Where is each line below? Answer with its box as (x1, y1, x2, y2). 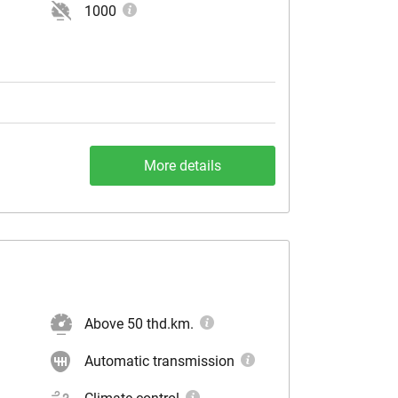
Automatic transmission (84, 353, 235, 370)
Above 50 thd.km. (84, 315, 194, 333)
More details (144, 157, 221, 175)
